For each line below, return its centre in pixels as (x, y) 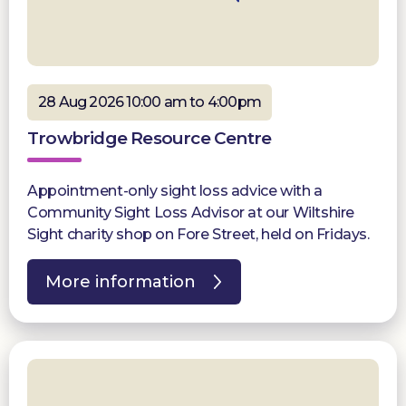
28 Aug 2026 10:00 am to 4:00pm (150, 102)
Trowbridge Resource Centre (150, 139)
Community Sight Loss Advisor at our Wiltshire (191, 213)
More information (121, 282)
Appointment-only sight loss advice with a (175, 191)
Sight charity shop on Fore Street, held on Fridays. (198, 235)
